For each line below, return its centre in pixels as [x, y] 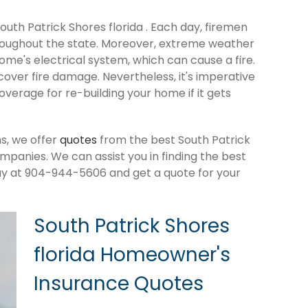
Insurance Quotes [119, 283]
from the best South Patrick [174, 140]
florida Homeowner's [132, 254]
